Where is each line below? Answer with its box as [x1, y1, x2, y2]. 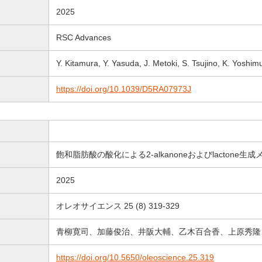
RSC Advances [56, 33, 111, 42]
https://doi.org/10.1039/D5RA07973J [56, 84, 191, 94]
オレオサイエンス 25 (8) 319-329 [56, 201, 180, 211]
